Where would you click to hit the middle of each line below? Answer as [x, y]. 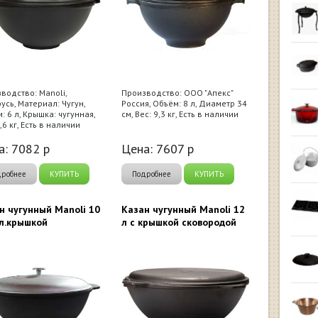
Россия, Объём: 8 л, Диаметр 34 [184, 103]
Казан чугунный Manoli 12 [183, 209]
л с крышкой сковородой [179, 222]
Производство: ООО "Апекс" [177, 93]
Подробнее [152, 174]
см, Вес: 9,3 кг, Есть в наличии [180, 114]
